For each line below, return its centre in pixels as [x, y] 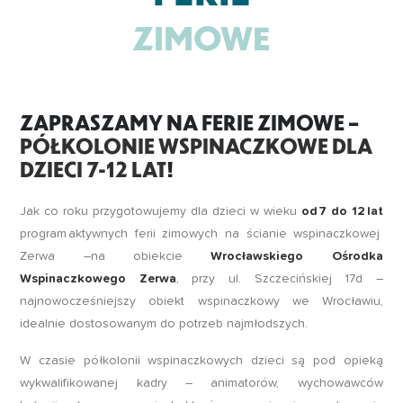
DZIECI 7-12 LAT [94, 169]
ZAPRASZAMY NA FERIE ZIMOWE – [190, 122]
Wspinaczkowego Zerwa [98, 279]
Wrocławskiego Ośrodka [297, 257]
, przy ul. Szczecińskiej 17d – [279, 279]
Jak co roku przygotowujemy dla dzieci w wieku [161, 212]
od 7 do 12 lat [342, 212]
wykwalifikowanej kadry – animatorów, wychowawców [201, 384]
